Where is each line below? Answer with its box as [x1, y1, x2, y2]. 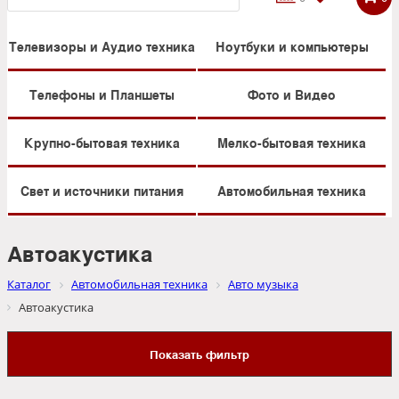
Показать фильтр [150, 345, 249, 362]
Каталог [7, 276, 51, 293]
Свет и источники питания [20, 182, 183, 200]
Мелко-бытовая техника [217, 134, 366, 152]
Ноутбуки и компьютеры [215, 37, 369, 56]
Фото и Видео [248, 85, 336, 104]
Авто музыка [228, 276, 298, 293]
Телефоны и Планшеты [29, 85, 175, 104]
